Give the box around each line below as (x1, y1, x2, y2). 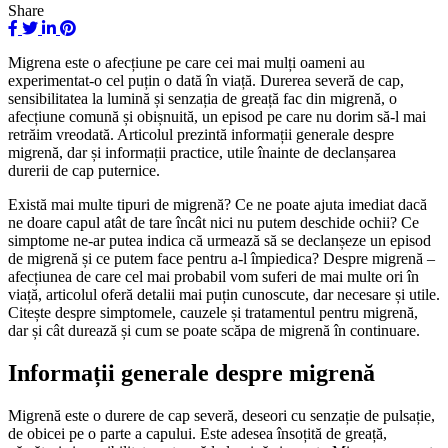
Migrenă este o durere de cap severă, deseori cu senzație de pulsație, (8, 406, 435, 424)
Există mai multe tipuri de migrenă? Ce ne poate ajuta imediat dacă (8, 195, 427, 213)
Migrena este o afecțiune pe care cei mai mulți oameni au (8, 53, 365, 71)
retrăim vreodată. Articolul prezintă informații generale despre (8, 125, 394, 143)
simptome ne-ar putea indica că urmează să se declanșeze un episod (8, 231, 431, 249)
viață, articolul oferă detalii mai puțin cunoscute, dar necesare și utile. (8, 285, 440, 303)
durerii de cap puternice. (8, 161, 160, 179)
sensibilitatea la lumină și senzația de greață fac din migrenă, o (8, 89, 397, 107)
